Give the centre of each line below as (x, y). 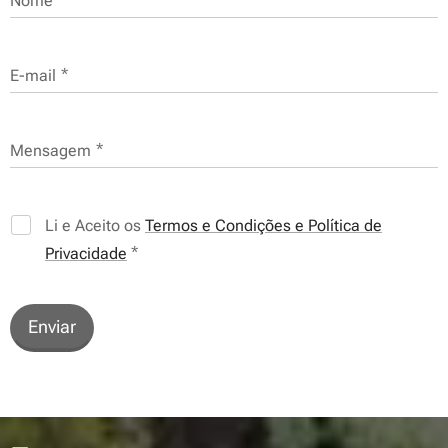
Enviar (52, 327)
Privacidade (86, 254)
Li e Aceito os (95, 226)
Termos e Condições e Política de (263, 226)
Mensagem (50, 151)
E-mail (33, 76)
